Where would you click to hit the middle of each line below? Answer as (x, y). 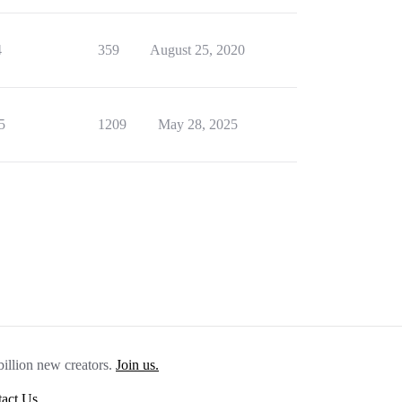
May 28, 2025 (197, 124)
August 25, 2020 (197, 50)
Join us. (137, 365)
